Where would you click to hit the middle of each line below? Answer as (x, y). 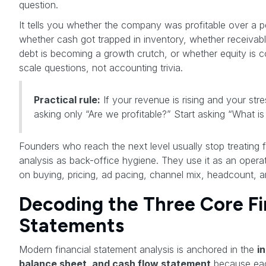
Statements (72, 225)
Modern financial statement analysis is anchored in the (138, 249)
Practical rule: (67, 99)
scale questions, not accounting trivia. (101, 67)
